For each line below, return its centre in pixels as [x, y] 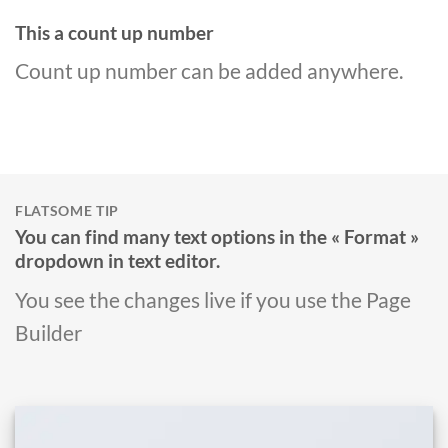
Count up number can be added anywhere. [209, 71]
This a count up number [116, 32]
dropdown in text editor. [117, 261]
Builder [48, 332]
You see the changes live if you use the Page [213, 299]
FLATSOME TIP [67, 211]
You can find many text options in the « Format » [217, 237]
